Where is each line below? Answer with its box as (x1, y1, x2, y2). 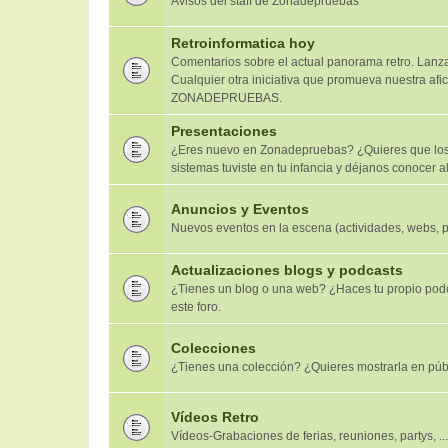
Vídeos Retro (171, 409, 259, 425)
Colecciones (171, 340, 256, 356)
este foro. (171, 300, 221, 314)
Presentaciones (171, 123, 277, 139)
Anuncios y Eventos (171, 201, 309, 217)
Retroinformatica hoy (171, 35, 315, 51)
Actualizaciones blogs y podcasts (171, 262, 403, 278)
